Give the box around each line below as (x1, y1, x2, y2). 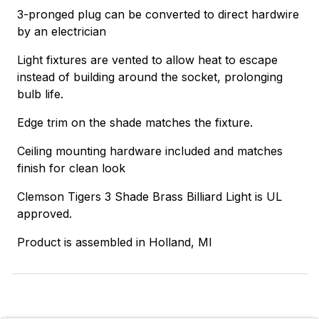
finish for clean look (17, 161, 125, 176)
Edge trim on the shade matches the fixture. (17, 115, 253, 130)
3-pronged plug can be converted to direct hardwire (17, 7, 299, 22)
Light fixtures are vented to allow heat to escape (17, 53, 278, 68)
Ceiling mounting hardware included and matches (17, 144, 283, 159)
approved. (17, 206, 72, 221)
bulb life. (17, 87, 63, 102)
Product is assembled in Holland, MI (17, 235, 212, 250)
